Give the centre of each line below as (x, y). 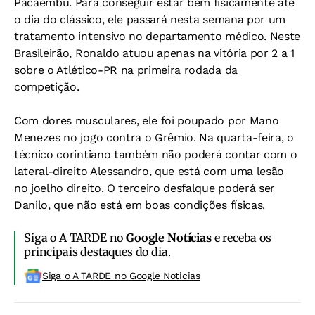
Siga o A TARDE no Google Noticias (121, 276)
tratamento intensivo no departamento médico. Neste (157, 36)
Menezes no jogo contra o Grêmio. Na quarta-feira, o (154, 137)
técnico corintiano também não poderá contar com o (156, 154)
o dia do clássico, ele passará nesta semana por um (150, 19)
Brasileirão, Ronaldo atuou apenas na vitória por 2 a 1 (154, 53)
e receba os (241, 238)
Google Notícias (169, 238)
